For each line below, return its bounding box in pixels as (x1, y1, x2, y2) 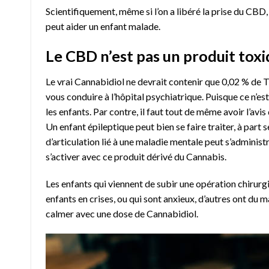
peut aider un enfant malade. (46, 20, 160, 32)
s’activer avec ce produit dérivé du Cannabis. (46, 150, 226, 162)
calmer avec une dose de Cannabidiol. (46, 208, 198, 220)
